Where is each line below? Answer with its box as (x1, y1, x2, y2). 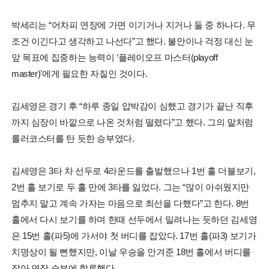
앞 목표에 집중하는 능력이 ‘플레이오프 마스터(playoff (11, 52, 218, 62)
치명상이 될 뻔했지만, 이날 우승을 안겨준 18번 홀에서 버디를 (11, 246, 251, 257)
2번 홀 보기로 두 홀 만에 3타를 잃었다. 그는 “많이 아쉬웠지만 (11, 181, 250, 192)
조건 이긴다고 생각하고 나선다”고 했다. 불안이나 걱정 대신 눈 (11, 35, 253, 46)
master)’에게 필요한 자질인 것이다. (11, 68, 148, 79)
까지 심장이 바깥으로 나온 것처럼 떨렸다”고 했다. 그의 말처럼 (11, 116, 253, 127)
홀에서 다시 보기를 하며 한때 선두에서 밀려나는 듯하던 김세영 (11, 214, 258, 225)
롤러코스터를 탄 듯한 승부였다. (11, 133, 134, 144)
